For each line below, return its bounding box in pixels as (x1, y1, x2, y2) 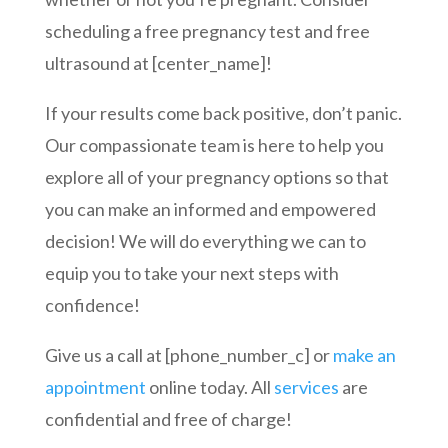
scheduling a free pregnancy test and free (44, 20, 370, 43)
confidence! (44, 294, 140, 317)
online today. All (145, 376, 274, 399)
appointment (44, 376, 146, 399)
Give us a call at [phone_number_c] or (44, 344, 333, 367)
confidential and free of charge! (44, 408, 295, 431)
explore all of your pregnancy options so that (44, 166, 389, 189)
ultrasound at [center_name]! (44, 52, 275, 75)
